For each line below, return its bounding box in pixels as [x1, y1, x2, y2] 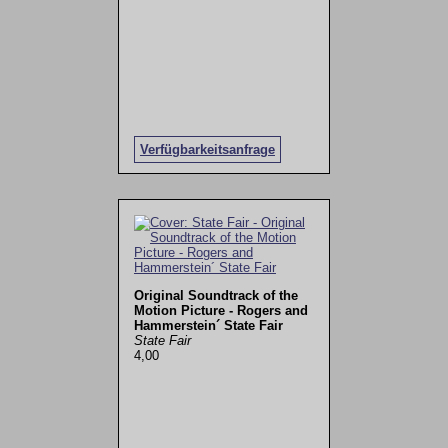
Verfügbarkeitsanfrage [139, 141, 275, 157]
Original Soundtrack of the [133, 287, 298, 303]
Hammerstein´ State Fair [133, 317, 283, 333]
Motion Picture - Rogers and [133, 302, 308, 318]
